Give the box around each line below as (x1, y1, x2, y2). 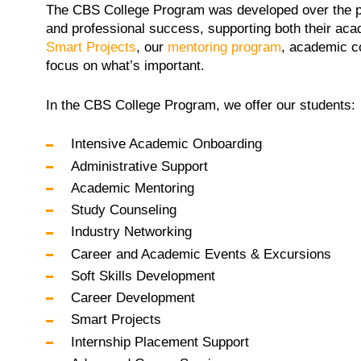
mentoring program (168, 39, 281, 56)
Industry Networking (70, 224, 196, 240)
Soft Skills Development (70, 268, 219, 284)
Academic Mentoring (70, 180, 198, 196)
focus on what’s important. (46, 58, 205, 74)
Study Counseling (70, 202, 180, 218)
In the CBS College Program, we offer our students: (46, 97, 355, 113)
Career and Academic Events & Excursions (70, 246, 335, 262)
